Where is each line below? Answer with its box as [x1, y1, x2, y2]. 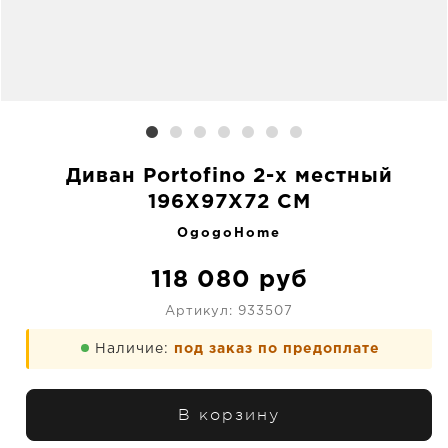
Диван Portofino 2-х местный [65, 167, 393, 185]
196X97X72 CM [147, 193, 311, 211]
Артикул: [165, 306, 238, 317]
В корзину [178, 406, 280, 424]
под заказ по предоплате [174, 343, 380, 355]
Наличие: [95, 343, 174, 355]
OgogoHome [177, 228, 281, 239]
